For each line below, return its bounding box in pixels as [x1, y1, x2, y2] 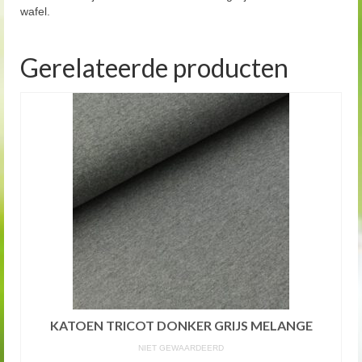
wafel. [20, 4, 50, 18]
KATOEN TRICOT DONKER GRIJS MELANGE [49, 317, 313, 333]
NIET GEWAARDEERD [138, 343, 224, 352]
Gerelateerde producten [20, 51, 288, 83]
